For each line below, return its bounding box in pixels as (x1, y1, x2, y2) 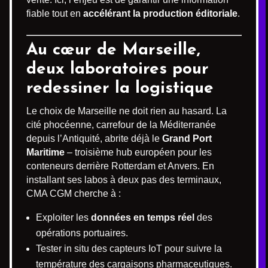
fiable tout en (26, 8, 83, 19)
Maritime (26, 147, 65, 157)
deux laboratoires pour (26, 61, 209, 78)
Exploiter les (36, 212, 91, 223)
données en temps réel (91, 212, 194, 223)
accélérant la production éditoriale (83, 8, 237, 19)
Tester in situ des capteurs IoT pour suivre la (36, 243, 222, 254)
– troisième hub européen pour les (65, 147, 212, 157)
